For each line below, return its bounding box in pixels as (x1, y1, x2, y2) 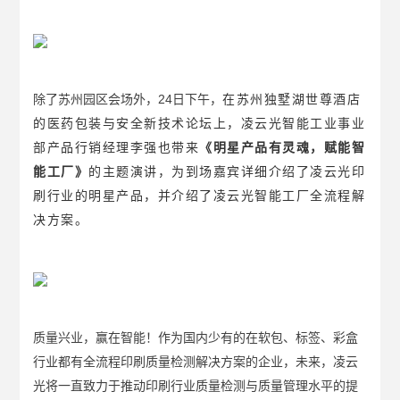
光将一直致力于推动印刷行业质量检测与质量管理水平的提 (33, 379, 359, 394)
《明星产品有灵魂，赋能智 (199, 140, 366, 155)
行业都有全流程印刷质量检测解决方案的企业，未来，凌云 (33, 354, 359, 370)
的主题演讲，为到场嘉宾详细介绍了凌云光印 (88, 164, 366, 179)
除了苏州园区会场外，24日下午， (33, 92, 223, 107)
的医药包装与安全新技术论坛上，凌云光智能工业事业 (33, 116, 366, 131)
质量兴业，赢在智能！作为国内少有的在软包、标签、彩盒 (33, 330, 359, 346)
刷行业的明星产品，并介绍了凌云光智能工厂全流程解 (33, 188, 366, 204)
